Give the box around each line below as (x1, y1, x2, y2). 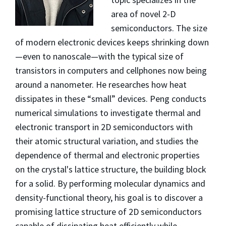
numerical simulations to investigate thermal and (15, 106, 201, 119)
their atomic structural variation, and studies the (15, 135, 198, 147)
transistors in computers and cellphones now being (15, 64, 207, 76)
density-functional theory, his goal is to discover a (15, 191, 203, 203)
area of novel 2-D (110, 8, 176, 20)
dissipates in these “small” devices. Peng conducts (15, 92, 206, 104)
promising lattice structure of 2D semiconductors (15, 205, 202, 217)
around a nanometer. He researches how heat (15, 78, 187, 90)
